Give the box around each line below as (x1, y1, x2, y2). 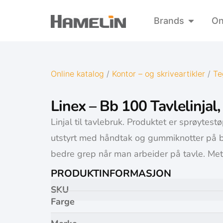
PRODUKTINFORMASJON (51, 167, 171, 181)
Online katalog (51, 69, 104, 79)
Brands (154, 15, 184, 26)
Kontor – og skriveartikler (112, 69, 205, 79)
